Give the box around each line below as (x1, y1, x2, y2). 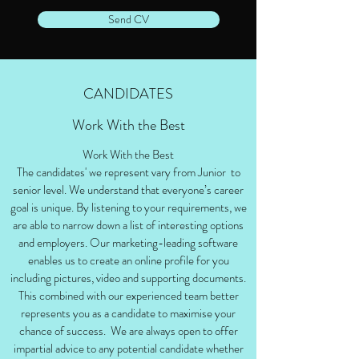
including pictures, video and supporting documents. (10, 269, 246, 287)
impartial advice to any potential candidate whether (13, 340, 244, 357)
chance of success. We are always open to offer (18, 322, 238, 340)
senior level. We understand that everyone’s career (13, 181, 244, 199)
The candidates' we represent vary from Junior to (16, 163, 240, 181)
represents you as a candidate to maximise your (21, 305, 236, 322)
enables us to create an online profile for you (27, 252, 229, 269)
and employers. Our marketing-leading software (18, 234, 238, 252)
